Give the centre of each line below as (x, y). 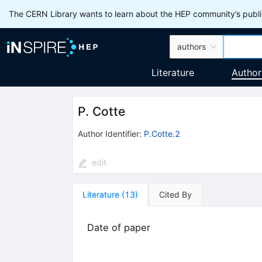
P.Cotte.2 (162, 133)
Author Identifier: (109, 133)
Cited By (175, 194)
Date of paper (118, 227)
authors (192, 46)
